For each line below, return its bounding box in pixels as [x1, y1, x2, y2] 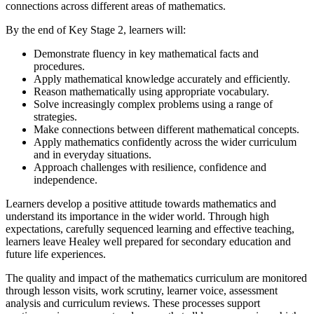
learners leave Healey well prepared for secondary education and [6, 235, 291, 247]
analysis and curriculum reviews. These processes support [6, 296, 260, 309]
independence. [34, 173, 97, 186]
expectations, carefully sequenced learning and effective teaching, [6, 222, 294, 235]
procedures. [34, 60, 85, 72]
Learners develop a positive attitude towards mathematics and [6, 197, 276, 210]
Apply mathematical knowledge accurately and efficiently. [34, 72, 290, 85]
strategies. [34, 110, 77, 123]
